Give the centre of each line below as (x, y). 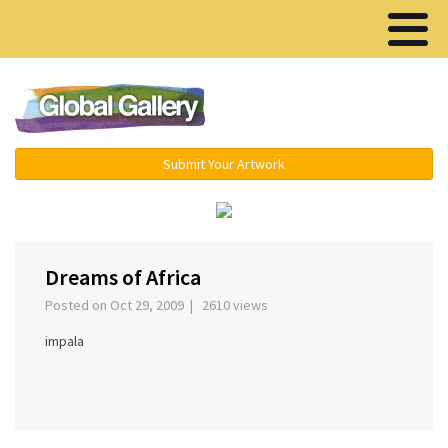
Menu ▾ (340, 110)
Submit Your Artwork (224, 164)
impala (64, 341)
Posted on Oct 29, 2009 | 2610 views (159, 305)
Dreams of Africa (123, 277)
